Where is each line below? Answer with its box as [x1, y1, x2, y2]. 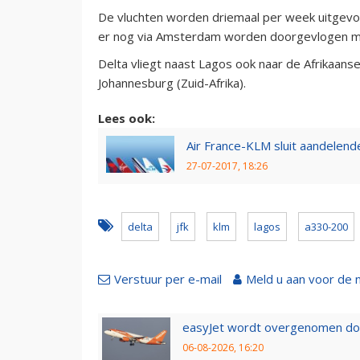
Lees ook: [98, 109, 155, 126]
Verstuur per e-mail [114, 270, 222, 287]
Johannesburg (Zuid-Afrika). [98, 74, 246, 91]
